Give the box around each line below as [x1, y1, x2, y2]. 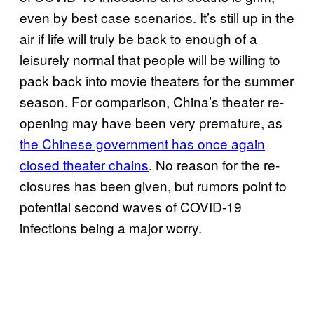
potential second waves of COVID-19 [20, 196, 242, 216]
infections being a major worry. [20, 217, 202, 237]
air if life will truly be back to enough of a [20, 28, 257, 48]
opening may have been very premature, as [20, 112, 282, 132]
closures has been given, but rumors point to [20, 175, 287, 195]
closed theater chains [20, 154, 149, 174]
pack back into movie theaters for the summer [20, 70, 294, 90]
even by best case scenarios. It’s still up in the [20, 7, 294, 27]
